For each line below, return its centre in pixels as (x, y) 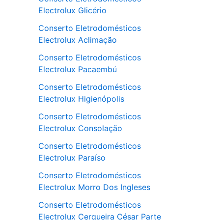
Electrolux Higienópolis (81, 99)
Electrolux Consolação (80, 128)
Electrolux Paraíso (72, 158)
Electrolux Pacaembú (78, 69)
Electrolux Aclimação (78, 40)
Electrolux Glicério (72, 10)
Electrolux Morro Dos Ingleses (94, 187)
